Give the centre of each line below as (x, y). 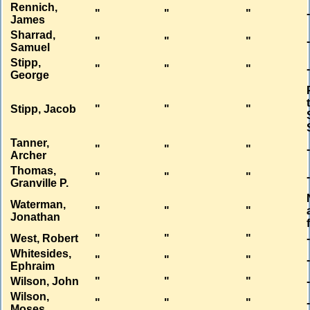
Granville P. (40, 183)
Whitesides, (41, 254)
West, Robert (45, 239)
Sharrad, (33, 35)
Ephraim (33, 266)
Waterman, (38, 205)
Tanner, (30, 143)
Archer (29, 156)
